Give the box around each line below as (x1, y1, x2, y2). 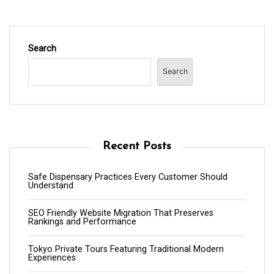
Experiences (28, 252, 76, 263)
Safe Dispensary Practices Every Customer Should (28, 171, 228, 182)
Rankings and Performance (28, 216, 136, 227)
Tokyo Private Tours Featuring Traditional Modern (28, 243, 224, 254)
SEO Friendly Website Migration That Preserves (28, 207, 213, 218)
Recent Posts (103, 140, 171, 152)
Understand (28, 180, 73, 191)
